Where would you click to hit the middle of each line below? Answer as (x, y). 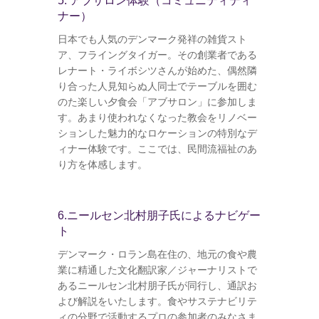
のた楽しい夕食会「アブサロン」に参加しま (157, 101)
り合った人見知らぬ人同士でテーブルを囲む (157, 86)
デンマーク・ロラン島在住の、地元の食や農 (157, 254)
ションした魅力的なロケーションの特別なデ (157, 133)
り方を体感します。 (102, 164)
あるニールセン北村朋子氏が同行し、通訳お (157, 285)
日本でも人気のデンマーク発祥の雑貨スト (152, 39)
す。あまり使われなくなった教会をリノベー (157, 117)
